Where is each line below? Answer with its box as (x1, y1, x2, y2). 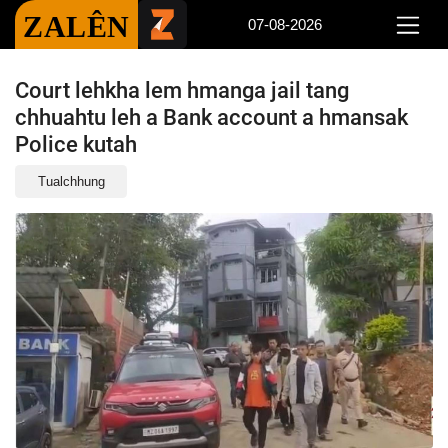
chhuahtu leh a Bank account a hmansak (15, 104, 408, 130)
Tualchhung (37, 173, 105, 189)
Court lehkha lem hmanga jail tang (15, 77, 349, 103)
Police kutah (15, 131, 137, 157)
